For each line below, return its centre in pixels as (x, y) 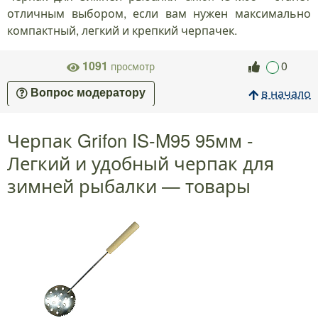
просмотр (131, 67)
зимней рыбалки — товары (129, 185)
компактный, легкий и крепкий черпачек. (122, 31)
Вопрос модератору (88, 93)
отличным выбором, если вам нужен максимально (159, 13)
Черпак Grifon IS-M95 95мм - (130, 139)
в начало (286, 94)
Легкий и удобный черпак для (141, 162)
